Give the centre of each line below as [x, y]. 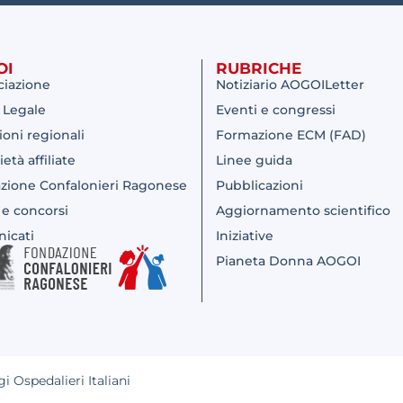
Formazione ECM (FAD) [291, 134]
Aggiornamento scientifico [303, 210]
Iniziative [245, 235]
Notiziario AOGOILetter [290, 84]
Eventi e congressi [276, 109]
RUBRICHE [259, 68]
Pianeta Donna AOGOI [288, 260]
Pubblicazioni [260, 185]
